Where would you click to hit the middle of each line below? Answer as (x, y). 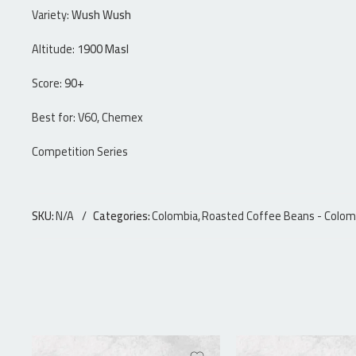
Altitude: (54, 49)
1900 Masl (103, 49)
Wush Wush (101, 15)
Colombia (175, 216)
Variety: (52, 15)
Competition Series (80, 152)
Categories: (122, 216)
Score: (48, 83)
